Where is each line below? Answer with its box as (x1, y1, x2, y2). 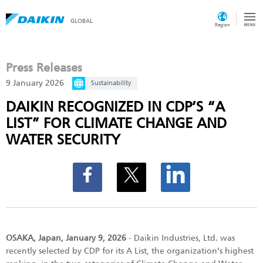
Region (215, 22, 230, 28)
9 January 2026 (6, 78, 64, 89)
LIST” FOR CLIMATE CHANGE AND (6, 115, 227, 132)
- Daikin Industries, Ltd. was (126, 232, 235, 243)
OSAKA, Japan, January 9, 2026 (6, 232, 126, 243)
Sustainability (91, 79, 131, 87)
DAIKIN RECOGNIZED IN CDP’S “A (6, 99, 225, 116)
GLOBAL (70, 18, 93, 24)
